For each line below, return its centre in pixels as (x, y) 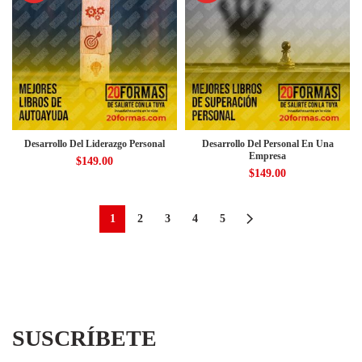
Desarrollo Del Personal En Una (267, 144)
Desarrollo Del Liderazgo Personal (95, 144)
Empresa (267, 156)
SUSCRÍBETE (84, 338)
